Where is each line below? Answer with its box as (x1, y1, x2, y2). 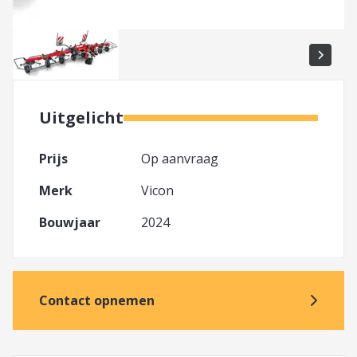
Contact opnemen (39, 292, 155, 310)
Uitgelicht (39, 107, 124, 129)
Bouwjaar (39, 214, 100, 232)
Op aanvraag (141, 150, 218, 168)
